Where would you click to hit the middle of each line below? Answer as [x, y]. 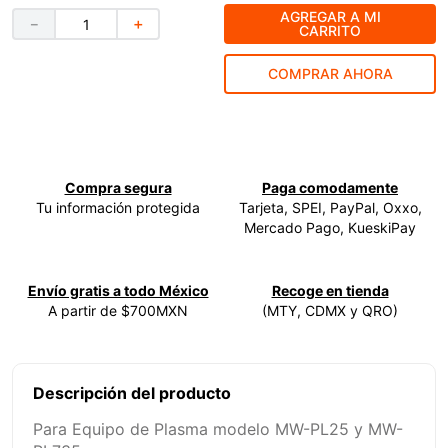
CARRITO [330, 30]
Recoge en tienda [330, 291]
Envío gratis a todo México [118, 291]
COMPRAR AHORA [330, 73]
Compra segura [118, 188]
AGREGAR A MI [330, 16]
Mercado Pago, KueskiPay [330, 228]
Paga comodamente [330, 188]
